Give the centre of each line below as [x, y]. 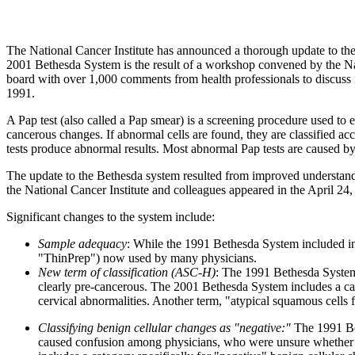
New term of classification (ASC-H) [127, 272]
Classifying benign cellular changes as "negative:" [164, 327]
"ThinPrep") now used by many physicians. [147, 258]
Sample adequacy [82, 243]
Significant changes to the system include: [111, 216]
